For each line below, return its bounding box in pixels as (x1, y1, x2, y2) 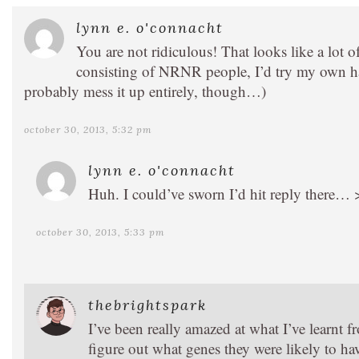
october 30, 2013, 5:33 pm (36, 225, 165, 238)
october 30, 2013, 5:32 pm (24, 123, 152, 135)
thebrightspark (88, 295, 207, 314)
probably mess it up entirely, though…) (24, 80, 266, 101)
